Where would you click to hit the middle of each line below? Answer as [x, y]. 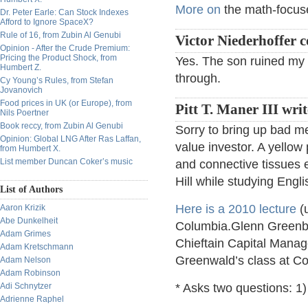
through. [198, 78]
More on [198, 10]
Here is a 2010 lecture [236, 209]
